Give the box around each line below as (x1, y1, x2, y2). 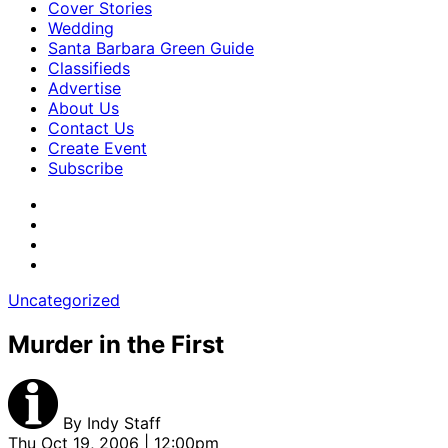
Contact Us (48, 118, 134, 138)
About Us (48, 98, 119, 118)
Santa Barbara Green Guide (48, 38, 254, 58)
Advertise (48, 78, 121, 98)
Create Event (48, 138, 147, 158)
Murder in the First (8, 329, 224, 359)
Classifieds (48, 58, 130, 78)
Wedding (48, 18, 114, 38)
